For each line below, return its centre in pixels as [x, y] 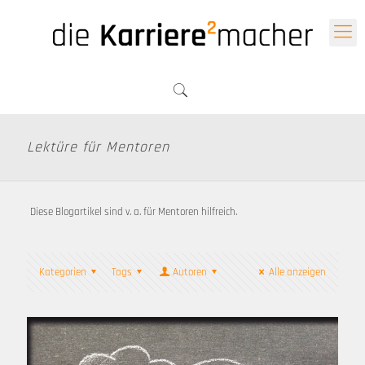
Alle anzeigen [297, 272]
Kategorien [63, 272]
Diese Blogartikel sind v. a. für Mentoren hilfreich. [133, 212]
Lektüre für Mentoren [98, 147]
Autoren [189, 272]
